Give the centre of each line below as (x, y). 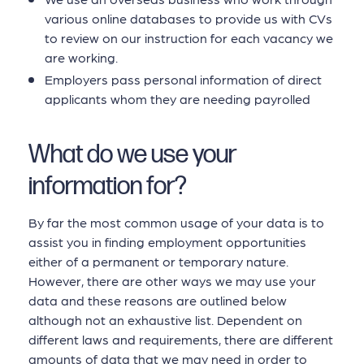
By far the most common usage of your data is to (176, 222)
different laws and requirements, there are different (181, 339)
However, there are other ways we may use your (172, 280)
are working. (81, 57)
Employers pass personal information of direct (183, 79)
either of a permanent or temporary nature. (158, 261)
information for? (108, 187)
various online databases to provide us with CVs (188, 18)
